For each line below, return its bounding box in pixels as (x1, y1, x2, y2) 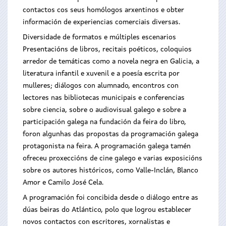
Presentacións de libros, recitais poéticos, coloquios (23, 46, 192, 53)
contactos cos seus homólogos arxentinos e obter (23, 7, 184, 14)
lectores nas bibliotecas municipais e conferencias (23, 94, 185, 101)
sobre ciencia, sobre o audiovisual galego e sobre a (23, 106, 186, 114)
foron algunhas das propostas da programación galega (23, 131, 198, 138)
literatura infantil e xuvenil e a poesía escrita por (23, 70, 180, 77)
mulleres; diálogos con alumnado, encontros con (23, 82, 179, 89)
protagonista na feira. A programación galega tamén (23, 143, 191, 150)
